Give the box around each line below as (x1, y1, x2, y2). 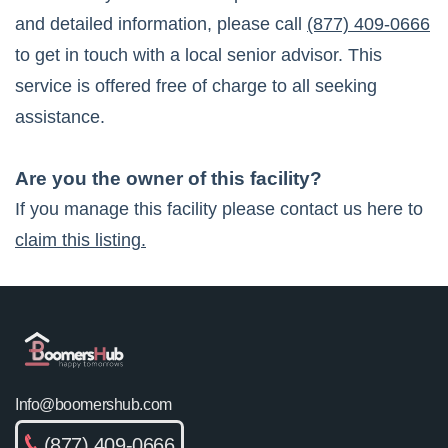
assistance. (15, 107, 105, 128)
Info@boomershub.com (15, 396, 172, 414)
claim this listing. (15, 230, 146, 251)
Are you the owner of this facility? (15, 168, 322, 190)
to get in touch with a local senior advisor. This (15, 45, 382, 66)
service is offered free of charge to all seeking (15, 76, 377, 97)
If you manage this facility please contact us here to (15, 199, 423, 220)
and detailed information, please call (15, 14, 302, 35)
